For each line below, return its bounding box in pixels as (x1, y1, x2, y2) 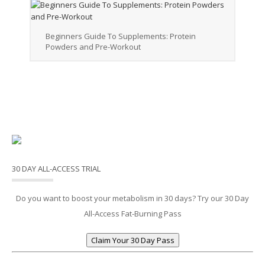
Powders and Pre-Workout (46, 41, 141, 53)
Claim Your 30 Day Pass (91, 235, 174, 246)
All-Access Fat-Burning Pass (83, 208, 182, 219)
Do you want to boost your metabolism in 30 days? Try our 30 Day (16, 193, 249, 204)
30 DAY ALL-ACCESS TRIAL (12, 163, 101, 174)
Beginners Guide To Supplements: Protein (46, 31, 196, 42)
